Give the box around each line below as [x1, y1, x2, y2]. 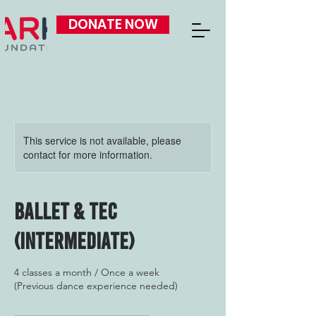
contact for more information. [23, 147, 152, 162]
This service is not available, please [23, 133, 181, 147]
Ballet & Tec [14, 197, 117, 224]
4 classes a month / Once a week [14, 266, 159, 279]
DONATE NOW [68, 15, 158, 34]
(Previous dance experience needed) [14, 279, 178, 292]
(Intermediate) [14, 226, 134, 253]
